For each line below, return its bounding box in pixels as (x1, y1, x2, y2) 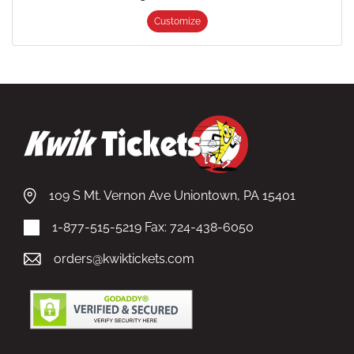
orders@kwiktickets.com (54, 251, 194, 267)
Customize (153, 16, 201, 28)
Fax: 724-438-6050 (145, 220, 254, 235)
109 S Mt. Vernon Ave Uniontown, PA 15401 (49, 188, 296, 204)
